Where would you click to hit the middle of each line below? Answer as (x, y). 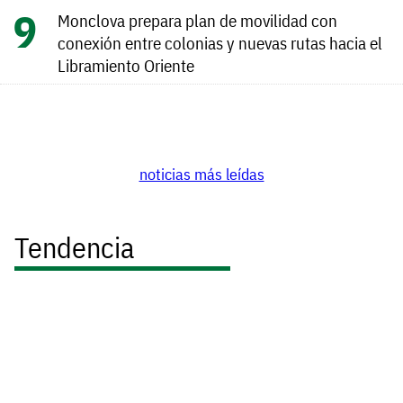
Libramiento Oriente (126, 66)
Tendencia (74, 248)
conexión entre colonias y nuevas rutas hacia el (220, 43)
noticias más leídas (201, 174)
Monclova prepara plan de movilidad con (197, 21)
